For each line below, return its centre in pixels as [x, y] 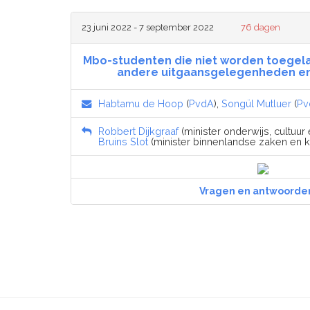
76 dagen [261, 28]
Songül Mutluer [256, 104]
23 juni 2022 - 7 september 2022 [148, 28]
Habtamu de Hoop [141, 104]
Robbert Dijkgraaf [138, 131]
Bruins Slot [123, 142]
